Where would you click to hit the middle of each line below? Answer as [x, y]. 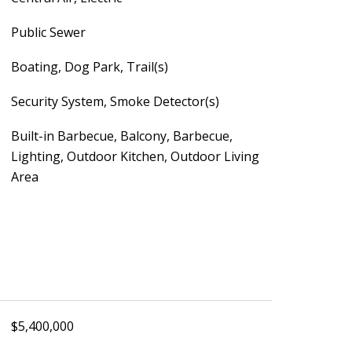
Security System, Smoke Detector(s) [115, 101]
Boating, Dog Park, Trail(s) [89, 67]
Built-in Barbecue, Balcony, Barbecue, [121, 136]
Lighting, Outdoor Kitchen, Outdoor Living [135, 156]
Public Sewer [48, 32]
